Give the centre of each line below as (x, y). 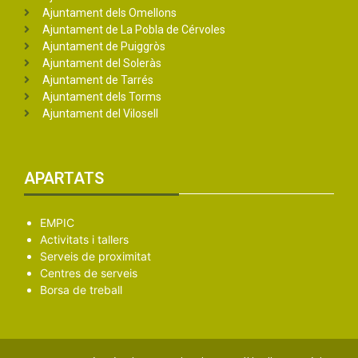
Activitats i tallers (84, 239)
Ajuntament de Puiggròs (103, 46)
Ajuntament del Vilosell (100, 113)
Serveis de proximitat (95, 256)
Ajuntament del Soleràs (101, 63)
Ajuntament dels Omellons (109, 12)
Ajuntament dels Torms (101, 96)
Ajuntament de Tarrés (97, 80)
